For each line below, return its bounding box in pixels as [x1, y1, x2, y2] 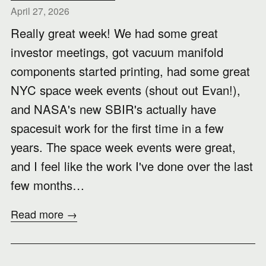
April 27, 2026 [11, 4, 69, 17]
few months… [11, 176, 84, 194]
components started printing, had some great [11, 62, 250, 80]
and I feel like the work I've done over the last [11, 157, 253, 175]
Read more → [11, 206, 77, 221]
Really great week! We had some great [11, 24, 218, 42]
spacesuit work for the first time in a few [11, 119, 224, 137]
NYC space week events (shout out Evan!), [11, 81, 240, 99]
